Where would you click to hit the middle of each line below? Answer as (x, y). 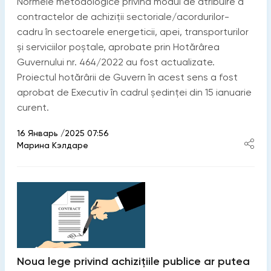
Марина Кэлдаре (52, 145)
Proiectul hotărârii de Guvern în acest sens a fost (127, 77)
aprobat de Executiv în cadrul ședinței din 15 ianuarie (134, 93)
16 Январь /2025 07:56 (63, 133)
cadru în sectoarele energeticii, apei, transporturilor (132, 32)
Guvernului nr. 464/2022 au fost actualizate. (116, 62)
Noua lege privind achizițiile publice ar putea (133, 262)
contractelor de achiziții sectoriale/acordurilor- (123, 17)
